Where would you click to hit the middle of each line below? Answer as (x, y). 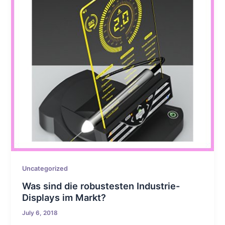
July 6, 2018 (40, 213)
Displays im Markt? (64, 197)
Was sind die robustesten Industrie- (101, 186)
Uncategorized (45, 169)
